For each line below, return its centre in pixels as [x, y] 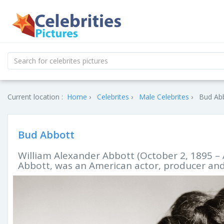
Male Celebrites [164, 97]
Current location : [35, 97]
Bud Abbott [46, 135]
